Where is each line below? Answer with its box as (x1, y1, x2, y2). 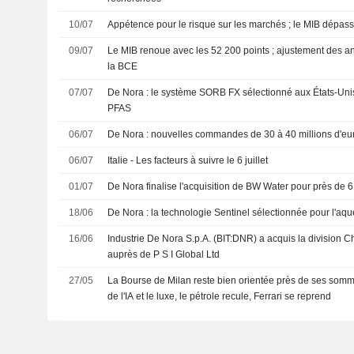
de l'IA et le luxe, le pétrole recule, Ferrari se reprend (107, 291, 332, 302)
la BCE (107, 61, 138, 72)
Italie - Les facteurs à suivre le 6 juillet (107, 155, 269, 166)
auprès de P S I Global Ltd (107, 249, 220, 260)
